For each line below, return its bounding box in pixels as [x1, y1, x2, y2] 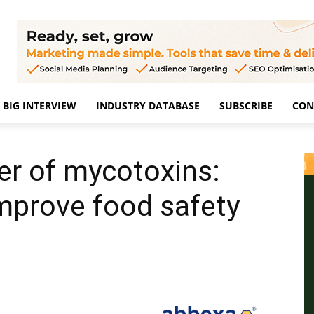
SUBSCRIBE [219, 99, 273, 112]
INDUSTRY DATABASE [96, 99, 200, 112]
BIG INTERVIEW [3, 99, 76, 112]
